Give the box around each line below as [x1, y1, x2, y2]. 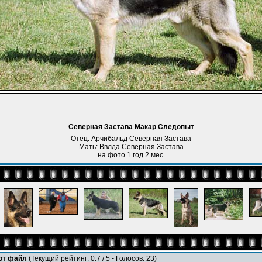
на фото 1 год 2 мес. [97, 151, 165, 159]
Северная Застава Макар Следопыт [68, 123, 194, 131]
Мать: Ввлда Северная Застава [78, 143, 184, 151]
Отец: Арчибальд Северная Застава [71, 135, 191, 143]
